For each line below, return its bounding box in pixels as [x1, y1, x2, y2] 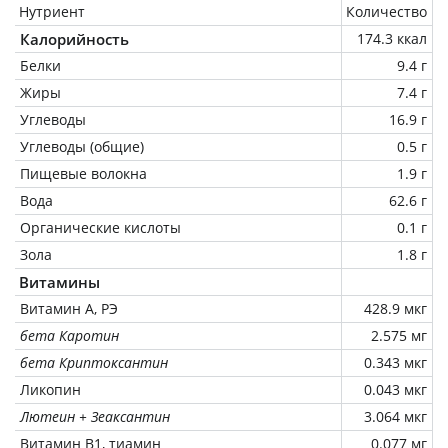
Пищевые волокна [20, 163, 147, 183]
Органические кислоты [20, 217, 181, 237]
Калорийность [20, 28, 129, 49]
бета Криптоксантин [20, 352, 168, 372]
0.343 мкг [364, 352, 427, 372]
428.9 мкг [364, 298, 427, 318]
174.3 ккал [357, 28, 427, 48]
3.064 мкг [364, 406, 427, 426]
